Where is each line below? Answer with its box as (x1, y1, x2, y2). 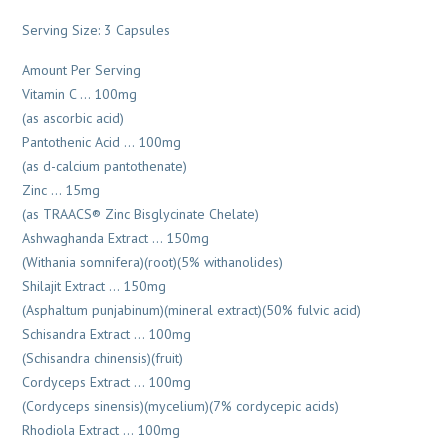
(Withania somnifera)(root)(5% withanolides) (22, 253, 284, 271)
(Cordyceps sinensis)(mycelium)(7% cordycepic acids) (22, 397, 340, 415)
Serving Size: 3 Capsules (22, 21, 171, 39)
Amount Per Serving (22, 61, 142, 79)
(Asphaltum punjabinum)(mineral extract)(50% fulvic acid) (22, 301, 362, 319)
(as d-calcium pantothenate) (22, 157, 188, 175)
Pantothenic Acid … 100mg (22, 133, 182, 151)
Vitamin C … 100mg (22, 85, 138, 103)
